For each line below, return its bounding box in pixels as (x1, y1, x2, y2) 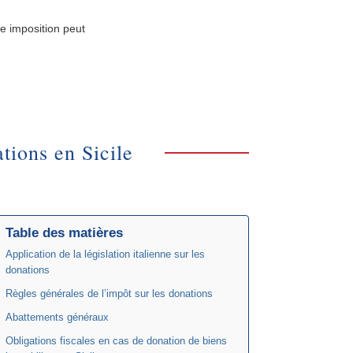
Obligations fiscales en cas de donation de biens (5, 335, 227, 347)
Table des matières (5, 225, 123, 241)
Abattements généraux (5, 311, 109, 323)
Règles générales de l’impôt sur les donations (5, 288, 213, 299)
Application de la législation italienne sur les (5, 248, 205, 260)
